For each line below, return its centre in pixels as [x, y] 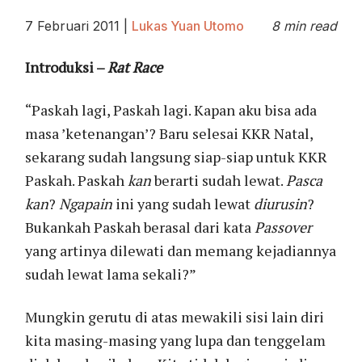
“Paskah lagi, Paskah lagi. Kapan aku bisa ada [171, 109]
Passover [284, 227]
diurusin [281, 203]
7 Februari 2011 [73, 25]
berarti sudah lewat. [219, 180]
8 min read [304, 25]
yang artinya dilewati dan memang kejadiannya [181, 250]
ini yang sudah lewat [183, 203]
